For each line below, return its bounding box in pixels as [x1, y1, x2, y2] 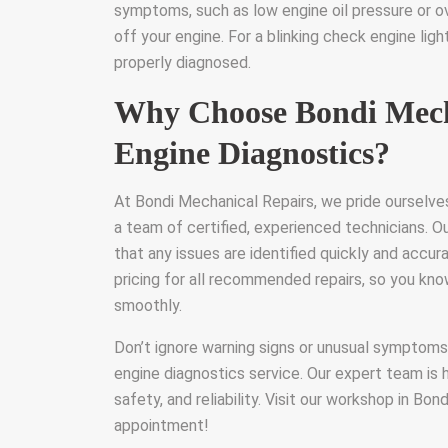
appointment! [114, 415, 209, 435]
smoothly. [114, 295, 182, 315]
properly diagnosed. [114, 52, 251, 72]
